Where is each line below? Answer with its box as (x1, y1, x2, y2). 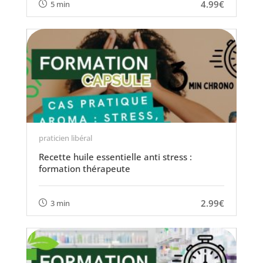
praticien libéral (38, 133, 92, 143)
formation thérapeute (38, 163, 130, 174)
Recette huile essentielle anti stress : (38, 151, 192, 163)
